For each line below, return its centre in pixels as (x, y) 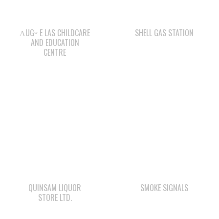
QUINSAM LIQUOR (55, 148)
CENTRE (55, 13)
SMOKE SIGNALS (164, 148)
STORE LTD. (55, 158)
